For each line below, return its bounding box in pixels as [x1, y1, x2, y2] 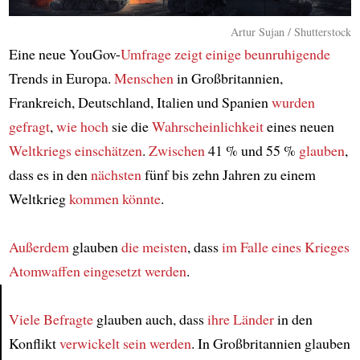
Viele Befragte [8, 309, 93, 329]
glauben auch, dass [92, 309, 207, 329]
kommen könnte [68, 189, 161, 208]
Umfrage [120, 44, 171, 63]
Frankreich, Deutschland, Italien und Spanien [8, 92, 272, 112]
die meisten [121, 237, 187, 256]
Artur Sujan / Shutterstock [231, 24, 352, 39]
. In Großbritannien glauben [190, 333, 350, 353]
